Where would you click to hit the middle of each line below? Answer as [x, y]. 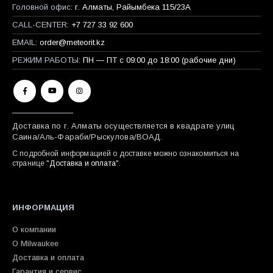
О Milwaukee [35, 243]
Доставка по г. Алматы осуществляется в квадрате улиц [124, 126]
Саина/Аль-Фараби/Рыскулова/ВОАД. [87, 136]
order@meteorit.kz [72, 42]
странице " [31, 163]
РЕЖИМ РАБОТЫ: [46, 60]
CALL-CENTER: [41, 24]
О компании [34, 229]
